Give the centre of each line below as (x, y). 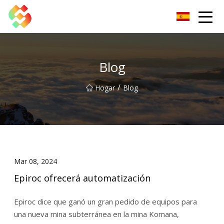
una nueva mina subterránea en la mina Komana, (96, 214)
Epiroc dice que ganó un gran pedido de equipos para (105, 202)
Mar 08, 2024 (35, 161)
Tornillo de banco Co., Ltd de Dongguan (94, 16)
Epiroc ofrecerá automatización (82, 178)
